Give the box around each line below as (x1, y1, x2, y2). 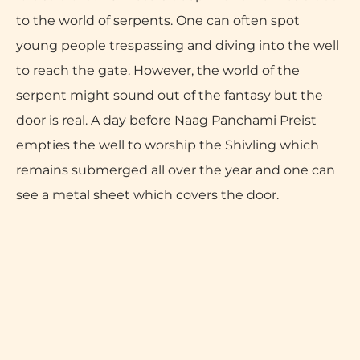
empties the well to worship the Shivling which (16, 136, 319, 153)
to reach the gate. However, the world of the (16, 61, 300, 78)
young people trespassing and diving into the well (16, 36, 339, 53)
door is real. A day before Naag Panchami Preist (16, 111, 317, 128)
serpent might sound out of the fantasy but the (16, 86, 323, 103)
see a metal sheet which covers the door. (16, 186, 279, 202)
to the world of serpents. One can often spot (16, 11, 300, 28)
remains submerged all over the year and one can (16, 161, 335, 178)
